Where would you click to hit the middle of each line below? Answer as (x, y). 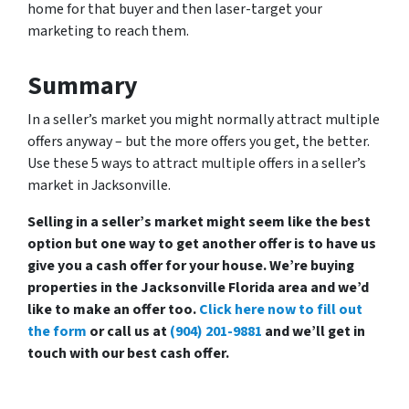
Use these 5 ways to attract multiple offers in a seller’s (197, 163)
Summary (83, 86)
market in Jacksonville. (99, 185)
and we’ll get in (314, 331)
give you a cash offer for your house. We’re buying (191, 266)
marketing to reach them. (108, 31)
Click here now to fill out (281, 309)
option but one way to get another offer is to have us (202, 244)
